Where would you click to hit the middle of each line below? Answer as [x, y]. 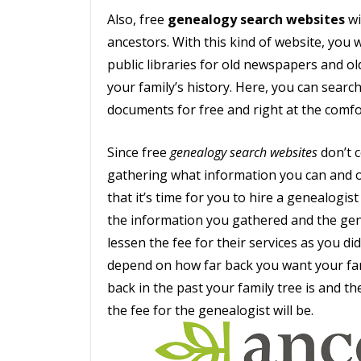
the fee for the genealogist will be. [210, 310]
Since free [139, 152]
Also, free [137, 19]
